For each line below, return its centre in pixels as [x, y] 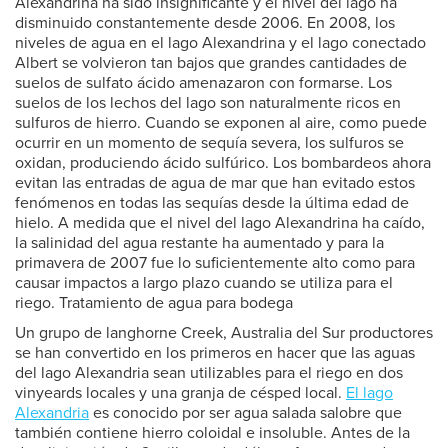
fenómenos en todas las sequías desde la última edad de [212, 203]
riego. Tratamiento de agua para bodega [154, 303]
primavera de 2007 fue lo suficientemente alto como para [215, 263]
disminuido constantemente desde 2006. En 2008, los [205, 23]
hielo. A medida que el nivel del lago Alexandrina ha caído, [220, 223]
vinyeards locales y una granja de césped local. [180, 393]
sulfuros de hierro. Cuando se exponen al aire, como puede [221, 123]
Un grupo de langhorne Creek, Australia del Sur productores [224, 333]
